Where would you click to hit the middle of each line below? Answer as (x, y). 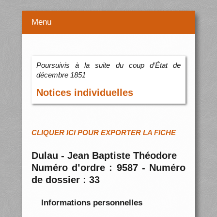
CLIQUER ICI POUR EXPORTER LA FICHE (103, 133)
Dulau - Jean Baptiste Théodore (104, 156)
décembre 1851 (61, 75)
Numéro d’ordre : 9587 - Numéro (108, 168)
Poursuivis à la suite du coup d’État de (108, 65)
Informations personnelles (92, 202)
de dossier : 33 (65, 180)
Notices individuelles (85, 93)
